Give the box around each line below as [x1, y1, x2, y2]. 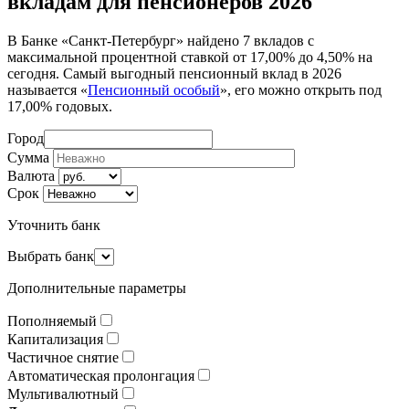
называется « [7, 81, 88, 98]
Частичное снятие [7, 349, 119, 365]
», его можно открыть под [220, 81, 382, 98]
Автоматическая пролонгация [7, 367, 194, 383]
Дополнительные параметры [7, 279, 186, 296]
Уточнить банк [7, 216, 100, 233]
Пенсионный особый [88, 81, 220, 98]
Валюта [7, 167, 55, 184]
